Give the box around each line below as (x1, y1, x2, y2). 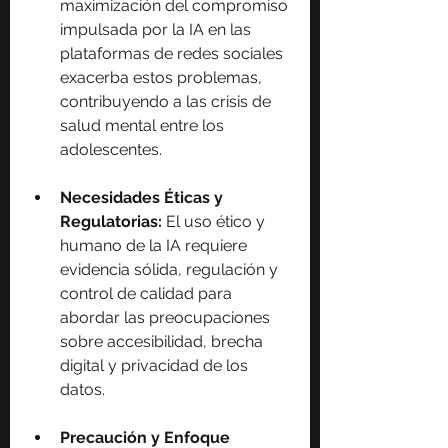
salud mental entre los (60, 115, 228, 135)
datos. (60, 379, 105, 399)
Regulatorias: (60, 211, 166, 231)
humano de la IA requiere (60, 235, 251, 255)
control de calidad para (60, 283, 236, 303)
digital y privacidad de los (60, 355, 252, 375)
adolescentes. (60, 139, 162, 159)
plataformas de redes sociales (60, 43, 287, 63)
